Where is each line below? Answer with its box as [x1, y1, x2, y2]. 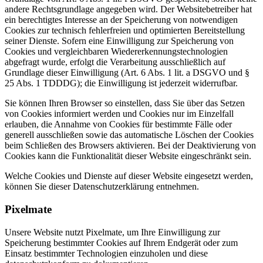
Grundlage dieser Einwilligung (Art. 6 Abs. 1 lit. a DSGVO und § [5, 68, 249, 78]
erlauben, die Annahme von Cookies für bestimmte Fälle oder [5, 119, 232, 130]
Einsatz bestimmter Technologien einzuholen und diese [5, 248, 208, 258]
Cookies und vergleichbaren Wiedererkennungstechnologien [5, 46, 228, 57]
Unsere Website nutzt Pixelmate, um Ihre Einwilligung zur [5, 227, 220, 237]
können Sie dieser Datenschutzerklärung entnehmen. [5, 181, 199, 192]
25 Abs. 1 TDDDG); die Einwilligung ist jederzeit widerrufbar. [5, 78, 238, 89]
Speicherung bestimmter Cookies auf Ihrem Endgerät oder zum [5, 237, 238, 248]
